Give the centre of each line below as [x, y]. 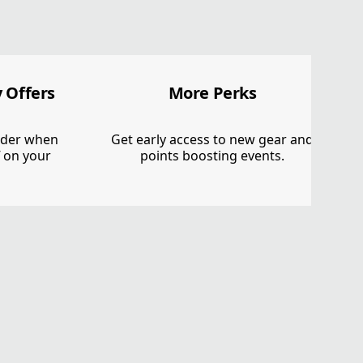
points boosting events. [212, 155]
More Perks [212, 92]
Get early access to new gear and [212, 139]
